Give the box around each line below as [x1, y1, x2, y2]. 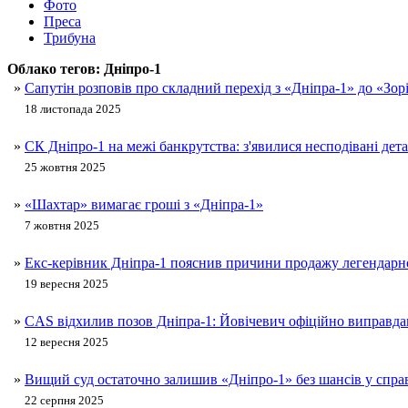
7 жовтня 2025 [25, 219, 99, 233]
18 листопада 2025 [25, 102, 121, 117]
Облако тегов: [7, 61, 104, 77]
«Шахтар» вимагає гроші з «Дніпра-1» [25, 197, 263, 213]
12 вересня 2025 [25, 335, 108, 350]
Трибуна [44, 30, 96, 46]
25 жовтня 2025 [25, 160, 106, 175]
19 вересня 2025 [25, 277, 108, 291]
